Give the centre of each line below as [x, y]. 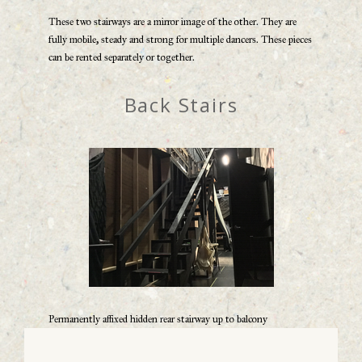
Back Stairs [181, 105]
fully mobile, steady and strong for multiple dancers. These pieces [180, 40]
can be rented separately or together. [122, 58]
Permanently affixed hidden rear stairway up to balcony [158, 320]
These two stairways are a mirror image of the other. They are [173, 22]
